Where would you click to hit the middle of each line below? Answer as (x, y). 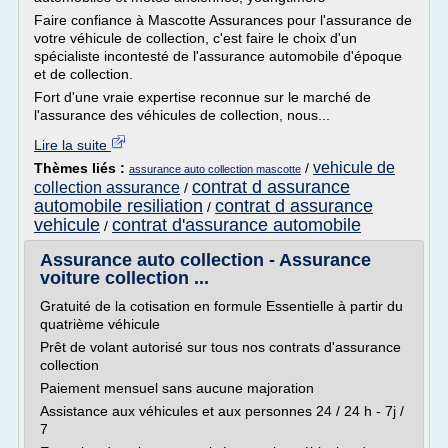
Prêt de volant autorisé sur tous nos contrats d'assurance (220, 347)
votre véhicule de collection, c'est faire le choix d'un (195, 38)
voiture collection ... (124, 278)
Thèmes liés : (81, 168)
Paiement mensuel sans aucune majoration (177, 388)
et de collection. (83, 74)
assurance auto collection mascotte (215, 169)
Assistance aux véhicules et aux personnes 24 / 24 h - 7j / (222, 411)
